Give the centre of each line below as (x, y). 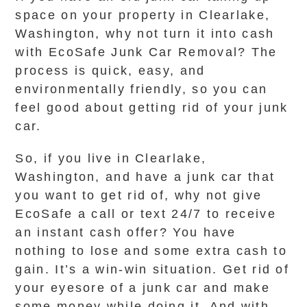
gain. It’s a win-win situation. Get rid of (152, 269)
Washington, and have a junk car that (145, 177)
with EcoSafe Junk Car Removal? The (146, 52)
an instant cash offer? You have (126, 232)
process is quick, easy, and (110, 71)
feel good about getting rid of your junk (152, 108)
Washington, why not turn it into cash (145, 34)
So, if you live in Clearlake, (111, 158)
